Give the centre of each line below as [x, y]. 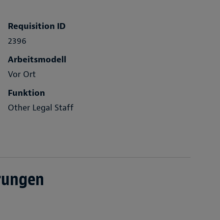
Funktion [27, 93]
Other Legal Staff [41, 108]
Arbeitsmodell [37, 59]
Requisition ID [37, 26]
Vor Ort [22, 74]
